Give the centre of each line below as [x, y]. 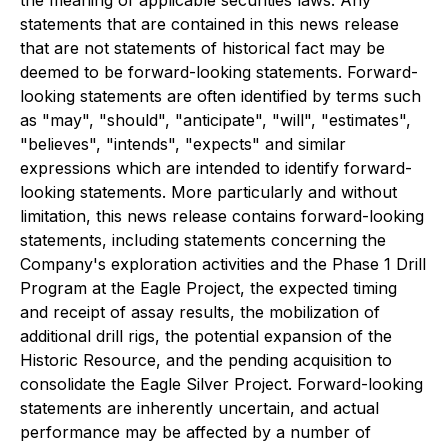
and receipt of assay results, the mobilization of [200, 311]
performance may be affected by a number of [195, 431]
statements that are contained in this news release [209, 23]
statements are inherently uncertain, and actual [199, 407]
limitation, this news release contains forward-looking [222, 215]
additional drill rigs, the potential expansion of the [206, 335]
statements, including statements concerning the [203, 239]
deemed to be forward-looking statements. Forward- [219, 71]
